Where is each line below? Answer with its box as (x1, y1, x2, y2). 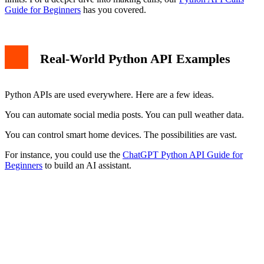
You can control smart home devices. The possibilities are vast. (5, 129, 237, 140)
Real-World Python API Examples (40, 51, 230, 67)
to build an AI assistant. (42, 160, 131, 170)
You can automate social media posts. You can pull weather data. (5, 109, 244, 120)
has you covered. (81, 5, 146, 15)
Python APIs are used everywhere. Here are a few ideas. (5, 89, 214, 100)
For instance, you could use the (5, 149, 123, 160)
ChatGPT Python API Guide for (123, 149, 243, 160)
